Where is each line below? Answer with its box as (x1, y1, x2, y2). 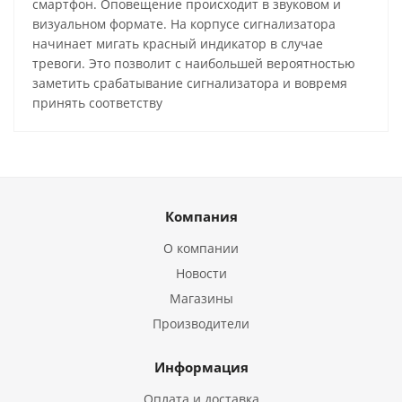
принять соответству (32, 94, 162, 112)
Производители (153, 315, 249, 333)
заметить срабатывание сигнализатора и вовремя (32, 74, 347, 92)
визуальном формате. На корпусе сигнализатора (32, 15, 336, 33)
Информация (153, 358, 249, 377)
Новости (175, 265, 227, 283)
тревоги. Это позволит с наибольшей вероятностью (32, 55, 355, 73)
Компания (164, 207, 238, 226)
